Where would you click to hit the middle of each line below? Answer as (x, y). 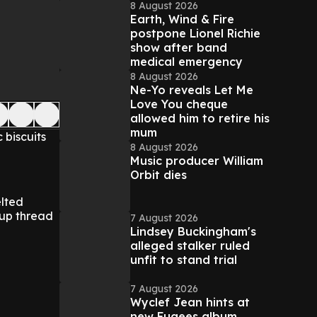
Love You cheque (179, 104)
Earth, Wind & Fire (182, 19)
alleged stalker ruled (190, 246)
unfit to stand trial (184, 260)
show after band (179, 47)
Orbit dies (158, 175)
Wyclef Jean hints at (190, 302)
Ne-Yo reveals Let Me (192, 90)
